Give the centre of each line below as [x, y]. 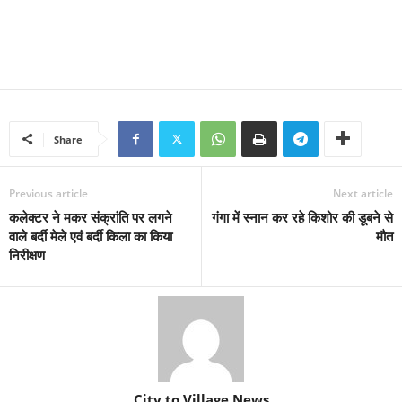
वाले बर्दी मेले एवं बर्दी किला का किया [91, 236]
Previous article [48, 194]
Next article [363, 194]
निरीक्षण [27, 255]
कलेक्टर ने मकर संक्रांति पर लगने [91, 218]
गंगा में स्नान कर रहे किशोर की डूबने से [302, 218]
